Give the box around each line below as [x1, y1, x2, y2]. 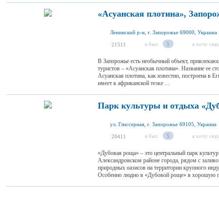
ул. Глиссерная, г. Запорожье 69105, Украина [110, 121, 217, 127]
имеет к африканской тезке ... [98, 80, 169, 87]
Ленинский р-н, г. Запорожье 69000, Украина [110, 29, 217, 35]
